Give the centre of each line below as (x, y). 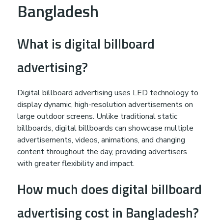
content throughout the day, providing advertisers (102, 152)
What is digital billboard (86, 44)
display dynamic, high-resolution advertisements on (105, 105)
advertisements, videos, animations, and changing (101, 140)
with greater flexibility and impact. (76, 164)
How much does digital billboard (110, 189)
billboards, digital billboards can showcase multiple (105, 128)
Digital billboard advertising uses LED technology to (108, 93)
